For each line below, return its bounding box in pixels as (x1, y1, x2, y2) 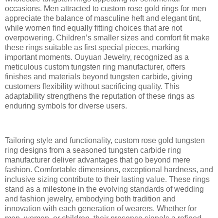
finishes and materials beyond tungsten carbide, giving (5, 72, 192, 81)
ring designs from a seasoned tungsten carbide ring (5, 146, 181, 155)
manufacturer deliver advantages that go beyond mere (5, 156, 190, 164)
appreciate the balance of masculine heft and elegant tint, (5, 14, 201, 22)
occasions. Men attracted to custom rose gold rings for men (5, 4, 206, 13)
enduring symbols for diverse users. (5, 101, 127, 110)
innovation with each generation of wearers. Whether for (5, 204, 197, 213)
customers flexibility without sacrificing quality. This (5, 82, 180, 91)
